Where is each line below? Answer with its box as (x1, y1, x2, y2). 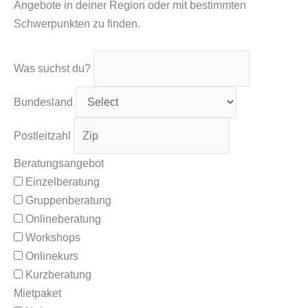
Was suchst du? (14, 63, 91, 75)
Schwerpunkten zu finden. (14, 17, 140, 30)
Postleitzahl (14, 130, 71, 142)
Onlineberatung (25, 213, 101, 225)
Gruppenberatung (25, 195, 111, 207)
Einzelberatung (25, 176, 100, 188)
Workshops (25, 232, 80, 244)
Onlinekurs (25, 250, 78, 263)
